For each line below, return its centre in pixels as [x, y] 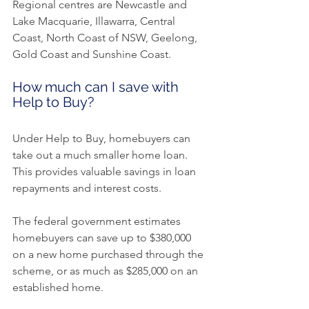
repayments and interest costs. [87, 188]
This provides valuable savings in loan [106, 172]
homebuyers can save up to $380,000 [103, 238]
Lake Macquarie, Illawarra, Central [95, 21]
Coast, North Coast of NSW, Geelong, [106, 38]
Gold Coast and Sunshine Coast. [92, 54]
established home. [58, 288]
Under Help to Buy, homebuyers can [103, 139]
